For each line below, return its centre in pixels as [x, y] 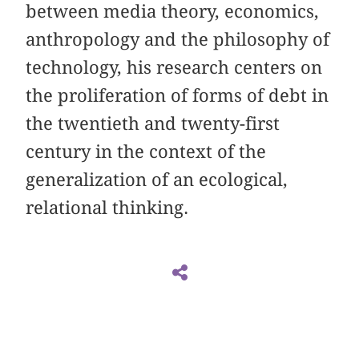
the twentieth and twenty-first [153, 123]
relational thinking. [107, 207]
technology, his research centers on [174, 67]
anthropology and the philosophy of [178, 39]
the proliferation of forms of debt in [177, 95]
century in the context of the [146, 151]
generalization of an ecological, [157, 179]
